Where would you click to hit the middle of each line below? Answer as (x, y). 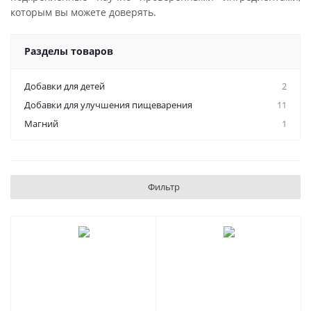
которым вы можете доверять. (83, 12)
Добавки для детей (65, 86)
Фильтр (163, 187)
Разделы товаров (69, 51)
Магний (41, 124)
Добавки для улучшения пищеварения (108, 105)
